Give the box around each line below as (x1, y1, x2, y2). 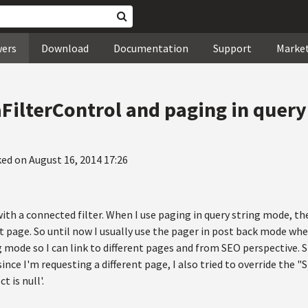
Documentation (113, 41, 188, 55)
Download (41, 41, 89, 55)
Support (213, 41, 252, 55)
